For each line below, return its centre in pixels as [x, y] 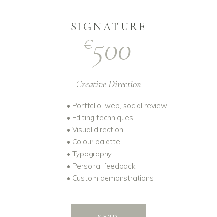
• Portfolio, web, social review [117, 106]
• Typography [89, 154]
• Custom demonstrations [110, 178]
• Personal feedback [101, 166]
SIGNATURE [108, 27]
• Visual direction [95, 130]
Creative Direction [108, 84]
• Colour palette [93, 142]
